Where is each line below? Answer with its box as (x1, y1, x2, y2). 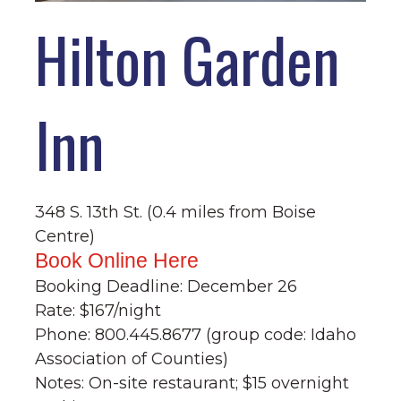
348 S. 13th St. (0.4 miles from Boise (35, 201, 317, 222)
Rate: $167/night (35, 300, 162, 320)
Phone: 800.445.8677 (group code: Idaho (35, 324, 357, 345)
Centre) (35, 226, 96, 246)
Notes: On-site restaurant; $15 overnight (35, 372, 350, 393)
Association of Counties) (35, 348, 229, 369)
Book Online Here (35, 248, 200, 272)
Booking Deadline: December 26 (35, 276, 298, 296)
